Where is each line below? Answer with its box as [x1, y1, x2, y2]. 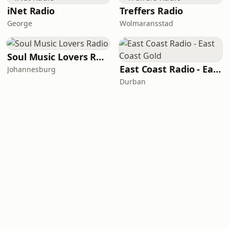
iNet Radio [7, 5, 55, 17]
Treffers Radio [120, 5, 183, 17]
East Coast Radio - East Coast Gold [213, 63, 221, 75]
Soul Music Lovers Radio [96, 51, 104, 63]
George [7, 18, 32, 28]
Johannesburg [7, 64, 56, 74]
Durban [120, 77, 146, 86]
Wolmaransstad [120, 18, 173, 28]
